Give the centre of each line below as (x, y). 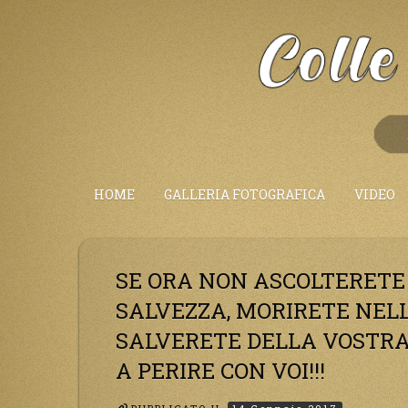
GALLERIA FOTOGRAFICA (245, 194)
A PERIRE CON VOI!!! (220, 371)
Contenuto (116, 58)
